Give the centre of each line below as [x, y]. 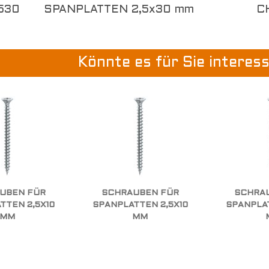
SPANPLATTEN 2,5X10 [140, 205]
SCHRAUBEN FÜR [140, 193]
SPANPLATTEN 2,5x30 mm [119, 10]
